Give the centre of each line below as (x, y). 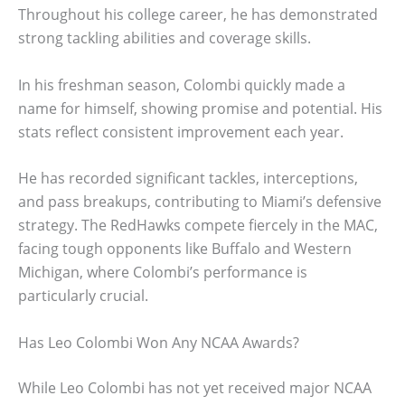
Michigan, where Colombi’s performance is (163, 273)
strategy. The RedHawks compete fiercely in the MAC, (198, 226)
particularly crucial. (83, 296)
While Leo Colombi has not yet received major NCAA (195, 387)
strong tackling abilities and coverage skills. (165, 38)
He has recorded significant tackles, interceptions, (188, 179)
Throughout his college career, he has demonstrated (198, 15)
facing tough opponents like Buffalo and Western (185, 249)
